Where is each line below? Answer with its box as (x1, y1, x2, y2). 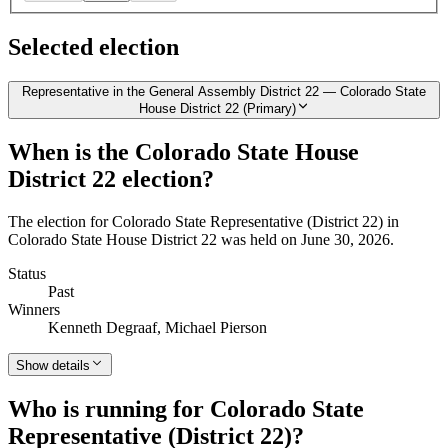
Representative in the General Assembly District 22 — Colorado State (22, 84, 426, 100)
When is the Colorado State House (8, 139, 359, 166)
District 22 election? (8, 166, 214, 193)
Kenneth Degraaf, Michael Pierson (48, 319, 267, 337)
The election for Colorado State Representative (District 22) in (8, 213, 399, 231)
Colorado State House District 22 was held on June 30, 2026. (8, 231, 394, 249)
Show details (16, 358, 90, 374)
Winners (8, 301, 60, 319)
